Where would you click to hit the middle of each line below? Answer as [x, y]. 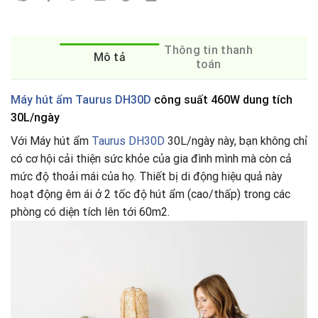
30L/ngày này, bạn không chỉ [236, 141]
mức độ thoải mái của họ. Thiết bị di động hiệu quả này [147, 177]
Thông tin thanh [209, 50]
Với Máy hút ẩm [51, 141]
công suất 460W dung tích [222, 100]
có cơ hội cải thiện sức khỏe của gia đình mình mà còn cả [151, 159]
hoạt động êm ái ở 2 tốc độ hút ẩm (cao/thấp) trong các [150, 194]
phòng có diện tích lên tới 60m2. [90, 212]
